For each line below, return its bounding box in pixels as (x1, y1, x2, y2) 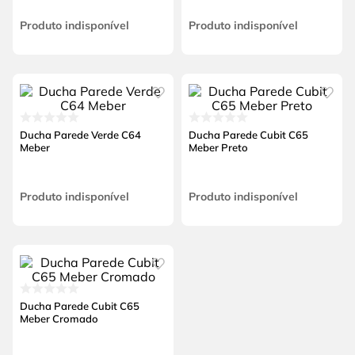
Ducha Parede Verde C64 (19, 128, 141, 141)
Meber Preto (188, 140, 248, 154)
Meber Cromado (19, 311, 98, 325)
